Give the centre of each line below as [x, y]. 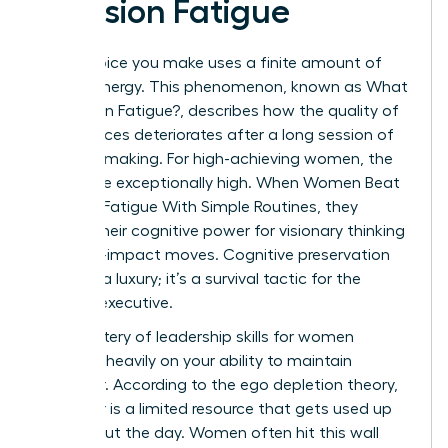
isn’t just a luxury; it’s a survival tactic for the [199, 278]
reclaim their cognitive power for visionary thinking [221, 230]
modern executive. [105, 302]
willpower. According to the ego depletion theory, [217, 384]
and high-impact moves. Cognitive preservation [213, 254]
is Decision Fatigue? [108, 110]
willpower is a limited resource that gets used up [214, 408]
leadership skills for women [255, 336]
